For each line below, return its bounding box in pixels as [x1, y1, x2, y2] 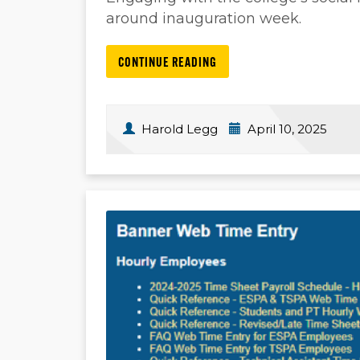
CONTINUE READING [118, 57, 217, 71]
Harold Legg [138, 121, 221, 137]
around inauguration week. [106, 10, 301, 28]
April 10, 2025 [244, 121, 327, 137]
